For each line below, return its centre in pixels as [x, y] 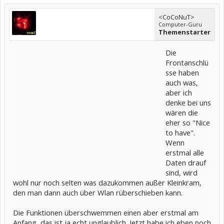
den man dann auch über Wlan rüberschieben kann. [98, 192]
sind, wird [181, 172]
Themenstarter [184, 32]
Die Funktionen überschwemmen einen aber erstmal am [106, 212]
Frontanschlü [187, 62]
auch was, [182, 82]
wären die [182, 112]
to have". [180, 132]
